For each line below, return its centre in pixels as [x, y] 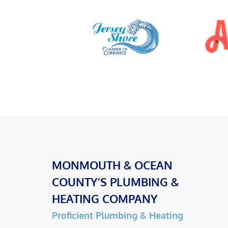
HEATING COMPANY [105, 199]
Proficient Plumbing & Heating [118, 216]
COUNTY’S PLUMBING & [115, 182]
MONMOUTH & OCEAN [112, 165]
